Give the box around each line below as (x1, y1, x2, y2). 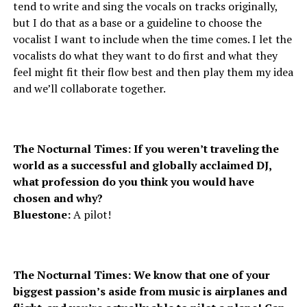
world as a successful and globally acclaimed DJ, (12, 157, 271, 173)
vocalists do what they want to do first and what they (12, 47, 278, 63)
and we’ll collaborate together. (12, 80, 166, 96)
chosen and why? (12, 190, 103, 206)
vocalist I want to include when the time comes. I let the (12, 31, 292, 47)
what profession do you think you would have (12, 173, 254, 189)
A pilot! (70, 206, 111, 222)
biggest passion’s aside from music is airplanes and (12, 283, 287, 299)
